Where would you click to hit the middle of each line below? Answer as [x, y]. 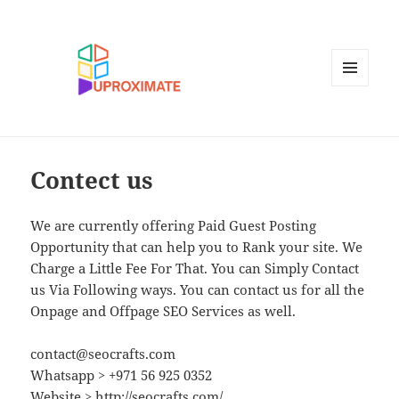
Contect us [92, 180]
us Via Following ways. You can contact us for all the [198, 290]
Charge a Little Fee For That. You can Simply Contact [195, 269]
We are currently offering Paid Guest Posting [174, 226]
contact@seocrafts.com [103, 354]
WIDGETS [357, 124]
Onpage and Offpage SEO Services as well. [163, 311]
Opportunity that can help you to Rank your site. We [197, 247]
